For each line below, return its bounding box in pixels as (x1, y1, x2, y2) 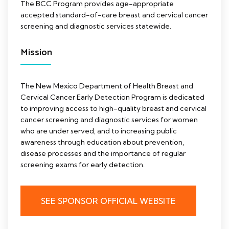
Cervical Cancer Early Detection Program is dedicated (20, 92, 204, 102)
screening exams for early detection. (20, 159, 145, 169)
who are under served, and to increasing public (20, 126, 177, 135)
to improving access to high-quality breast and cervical (20, 103, 207, 113)
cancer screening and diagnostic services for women (20, 114, 198, 124)
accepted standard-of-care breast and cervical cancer (20, 10, 208, 19)
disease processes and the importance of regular (20, 148, 186, 158)
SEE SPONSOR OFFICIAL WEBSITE (41, 195, 176, 206)
